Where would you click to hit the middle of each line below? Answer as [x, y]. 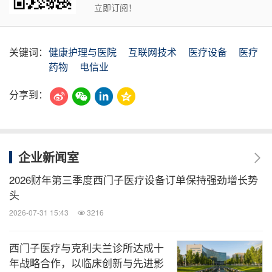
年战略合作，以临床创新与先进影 [87, 263]
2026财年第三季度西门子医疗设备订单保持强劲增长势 [134, 180]
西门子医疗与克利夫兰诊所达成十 [87, 248]
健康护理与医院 [83, 52]
